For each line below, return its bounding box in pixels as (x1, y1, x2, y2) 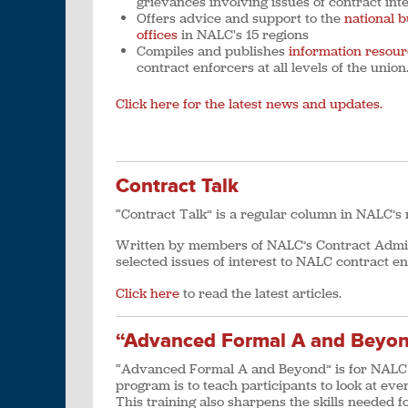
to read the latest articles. (179, 283, 342, 302)
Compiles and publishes (136, 41, 289, 60)
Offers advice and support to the (136, 8, 344, 27)
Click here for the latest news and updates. (116, 95, 382, 113)
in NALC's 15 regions (177, 25, 309, 44)
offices (136, 25, 178, 44)
